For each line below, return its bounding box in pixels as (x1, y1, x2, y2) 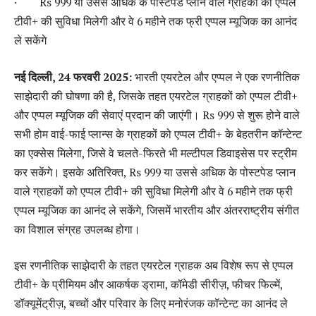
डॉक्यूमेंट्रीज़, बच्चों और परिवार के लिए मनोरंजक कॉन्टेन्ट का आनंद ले (14, 296, 288, 312)
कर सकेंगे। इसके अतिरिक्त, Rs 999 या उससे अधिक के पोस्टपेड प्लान (14, 164, 296, 180)
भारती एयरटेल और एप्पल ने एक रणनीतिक (135, 68, 300, 85)
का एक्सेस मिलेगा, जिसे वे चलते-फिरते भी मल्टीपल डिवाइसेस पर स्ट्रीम (14, 145, 297, 161)
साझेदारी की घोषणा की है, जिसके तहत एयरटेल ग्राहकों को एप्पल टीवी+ (14, 87, 298, 104)
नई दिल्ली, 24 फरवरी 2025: (14, 68, 135, 85)
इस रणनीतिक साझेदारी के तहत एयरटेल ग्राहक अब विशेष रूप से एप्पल (14, 257, 293, 274)
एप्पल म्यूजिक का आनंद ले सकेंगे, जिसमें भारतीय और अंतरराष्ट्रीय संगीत (14, 202, 299, 218)
